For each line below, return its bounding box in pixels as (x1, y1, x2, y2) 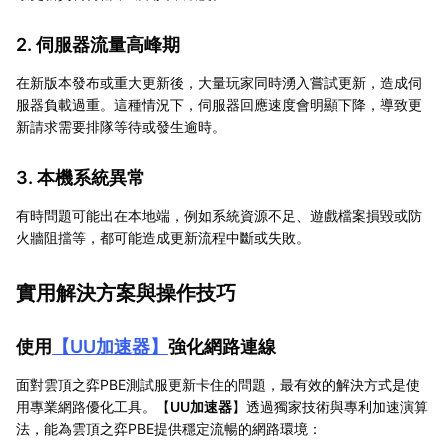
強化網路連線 (168, 335, 276, 357)
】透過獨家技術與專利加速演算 (232, 397, 428, 415)
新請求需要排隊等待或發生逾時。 (16, 117, 226, 135)
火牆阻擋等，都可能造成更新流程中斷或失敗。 (16, 228, 310, 246)
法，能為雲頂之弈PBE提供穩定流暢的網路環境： (16, 419, 322, 437)
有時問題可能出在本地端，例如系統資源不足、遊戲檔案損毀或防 (16, 206, 422, 224)
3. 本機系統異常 (16, 166, 145, 188)
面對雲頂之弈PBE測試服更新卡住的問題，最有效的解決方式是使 (16, 375, 420, 393)
